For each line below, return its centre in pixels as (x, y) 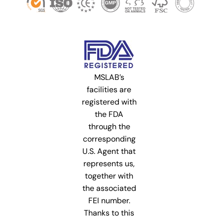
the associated (109, 188)
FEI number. (109, 200)
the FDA (109, 114)
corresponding (109, 139)
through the (109, 126)
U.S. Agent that (109, 151)
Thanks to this (109, 213)
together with (109, 176)
